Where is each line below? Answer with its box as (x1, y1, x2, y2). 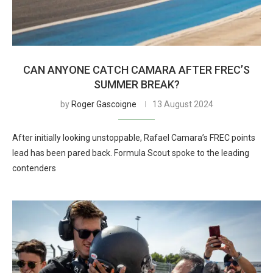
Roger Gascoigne (71, 99, 136, 109)
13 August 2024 (152, 99, 213, 109)
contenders (12, 163, 56, 173)
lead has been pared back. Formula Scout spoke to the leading (12, 148, 249, 158)
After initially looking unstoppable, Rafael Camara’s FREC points (12, 133, 255, 143)
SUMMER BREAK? (93, 78, 180, 91)
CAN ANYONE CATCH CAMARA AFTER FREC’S (23, 63, 250, 76)
